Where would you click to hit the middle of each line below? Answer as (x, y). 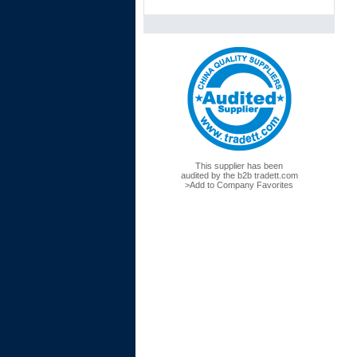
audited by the (209, 175)
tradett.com (275, 175)
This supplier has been (239, 166)
